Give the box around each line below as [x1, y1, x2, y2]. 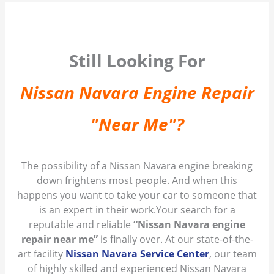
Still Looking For [68, 49, 206, 73]
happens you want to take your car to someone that [17, 188, 257, 202]
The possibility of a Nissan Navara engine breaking [21, 159, 253, 173]
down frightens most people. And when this [37, 174, 237, 188]
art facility [17, 247, 65, 261]
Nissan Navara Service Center [65, 247, 209, 261]
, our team [209, 247, 257, 261]
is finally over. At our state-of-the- [100, 232, 253, 246]
